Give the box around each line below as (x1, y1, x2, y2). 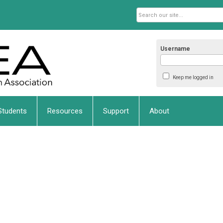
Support (103, 107, 129, 115)
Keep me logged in (172, 74, 214, 80)
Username (160, 45, 191, 52)
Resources (47, 107, 83, 115)
